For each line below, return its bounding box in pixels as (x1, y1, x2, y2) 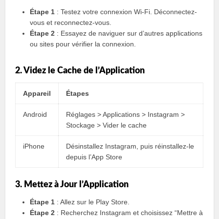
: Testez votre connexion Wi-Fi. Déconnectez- (55, 8, 197, 16)
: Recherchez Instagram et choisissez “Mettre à (55, 209, 203, 217)
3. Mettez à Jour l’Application (15, 180, 129, 189)
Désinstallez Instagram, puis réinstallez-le (66, 142, 195, 150)
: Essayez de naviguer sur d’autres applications (55, 29, 203, 37)
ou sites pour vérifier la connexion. (30, 40, 136, 48)
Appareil (23, 89, 51, 97)
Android (23, 110, 47, 118)
